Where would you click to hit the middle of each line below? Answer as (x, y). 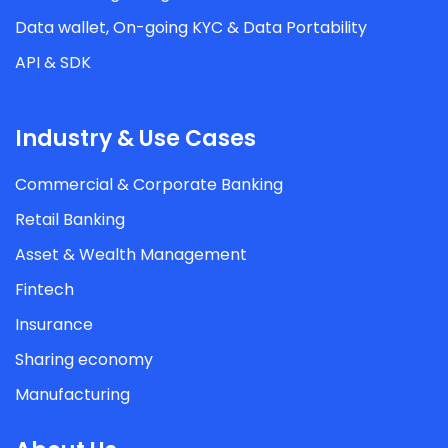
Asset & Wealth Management (131, 255)
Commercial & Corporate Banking (149, 185)
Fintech (44, 290)
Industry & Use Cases (135, 139)
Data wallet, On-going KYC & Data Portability (191, 28)
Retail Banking (70, 220)
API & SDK (53, 63)
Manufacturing (72, 395)
